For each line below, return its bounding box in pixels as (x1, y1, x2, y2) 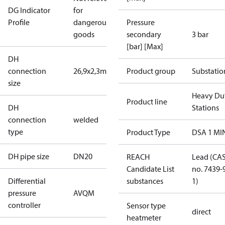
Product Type (127, 127, 170, 137)
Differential (8, 176, 46, 186)
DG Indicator (8, 5, 50, 15)
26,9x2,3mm (73, 66, 113, 76)
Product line (127, 96, 167, 106)
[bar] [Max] (127, 41, 163, 51)
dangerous (73, 17, 109, 27)
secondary (127, 29, 161, 39)
